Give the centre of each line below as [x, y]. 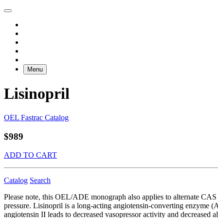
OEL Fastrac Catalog [36, 117]
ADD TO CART [30, 155]
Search [40, 181]
